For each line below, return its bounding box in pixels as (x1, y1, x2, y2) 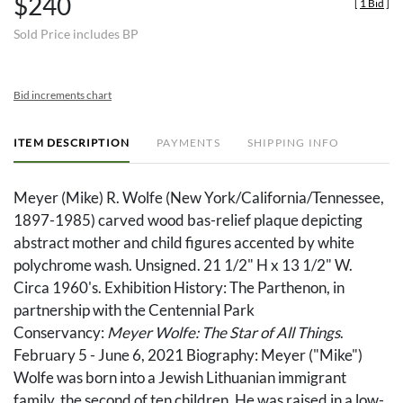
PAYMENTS (157, 136, 220, 150)
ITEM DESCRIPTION (13, 136, 130, 150)
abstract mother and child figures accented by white (13, 233, 354, 253)
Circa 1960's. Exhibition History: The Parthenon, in (13, 278, 345, 298)
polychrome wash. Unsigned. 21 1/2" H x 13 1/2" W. (13, 255, 353, 275)
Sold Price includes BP (13, 26, 139, 42)
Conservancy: (13, 323, 107, 343)
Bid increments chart (13, 88, 112, 103)
